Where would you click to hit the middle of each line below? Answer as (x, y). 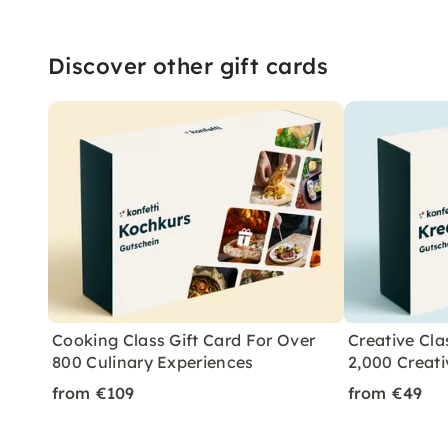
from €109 (93, 393)
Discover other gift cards (188, 66)
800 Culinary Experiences (153, 362)
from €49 (385, 393)
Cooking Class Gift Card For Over (184, 340)
